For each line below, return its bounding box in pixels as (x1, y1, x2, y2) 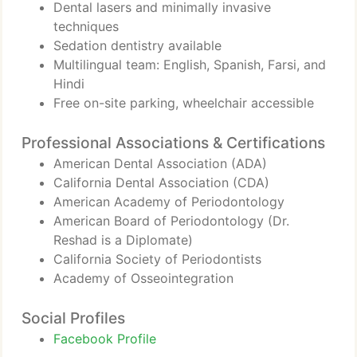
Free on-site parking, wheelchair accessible (53, 95, 314, 111)
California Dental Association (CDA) (53, 175, 269, 190)
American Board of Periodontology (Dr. (53, 213, 289, 229)
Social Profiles (22, 308, 125, 328)
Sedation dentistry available (53, 37, 222, 53)
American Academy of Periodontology (53, 194, 284, 210)
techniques (53, 18, 119, 34)
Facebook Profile (53, 331, 156, 347)
